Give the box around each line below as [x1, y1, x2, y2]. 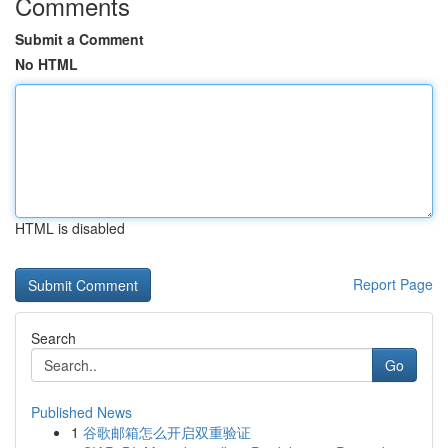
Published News [31, 402, 132, 422]
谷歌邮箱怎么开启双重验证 [83, 422, 251, 442]
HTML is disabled [15, 218, 125, 238]
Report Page [353, 274, 433, 294]
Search [31, 328, 76, 348]
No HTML [15, 54, 78, 74]
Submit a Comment [15, 29, 144, 49]
